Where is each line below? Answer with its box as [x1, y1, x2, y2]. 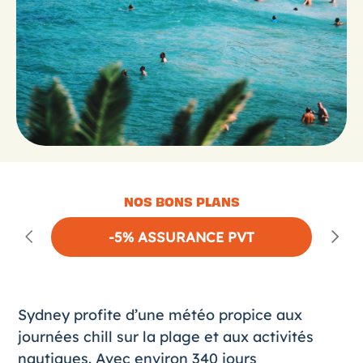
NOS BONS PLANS [123, 194, 240, 211]
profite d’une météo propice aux [69, 305, 302, 324]
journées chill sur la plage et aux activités [17, 327, 314, 346]
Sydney [17, 305, 70, 324]
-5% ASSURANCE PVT [108, 228, 254, 246]
